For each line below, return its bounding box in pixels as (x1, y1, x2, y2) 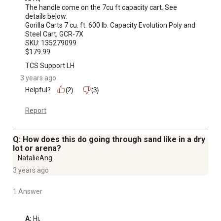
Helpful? (25, 85, 51, 94)
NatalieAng (18, 153, 52, 162)
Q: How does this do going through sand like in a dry (13, 134, 205, 144)
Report (25, 106, 46, 114)
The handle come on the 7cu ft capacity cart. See (25, 3, 177, 11)
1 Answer (13, 187, 42, 195)
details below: (25, 12, 68, 20)
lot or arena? (13, 143, 61, 153)
